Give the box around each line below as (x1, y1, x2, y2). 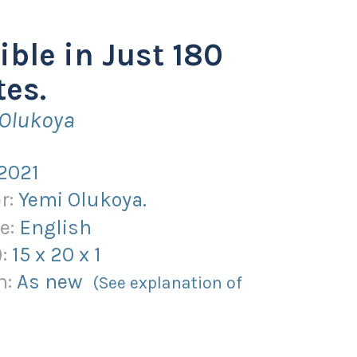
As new (17, 269, 93, 294)
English (19, 214, 92, 239)
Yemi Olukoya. (18, 187, 147, 212)
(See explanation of (92, 273, 243, 293)
